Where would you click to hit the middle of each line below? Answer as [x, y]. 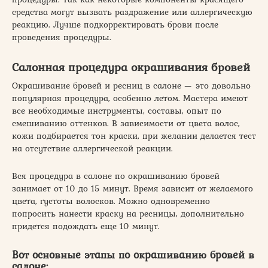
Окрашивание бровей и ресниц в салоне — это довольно [131, 85]
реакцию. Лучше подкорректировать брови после [115, 24]
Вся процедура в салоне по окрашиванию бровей [116, 176]
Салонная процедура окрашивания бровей [131, 67]
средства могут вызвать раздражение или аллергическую [132, 12]
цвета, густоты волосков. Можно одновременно [111, 201]
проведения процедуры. [62, 37]
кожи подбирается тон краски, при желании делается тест [134, 135]
